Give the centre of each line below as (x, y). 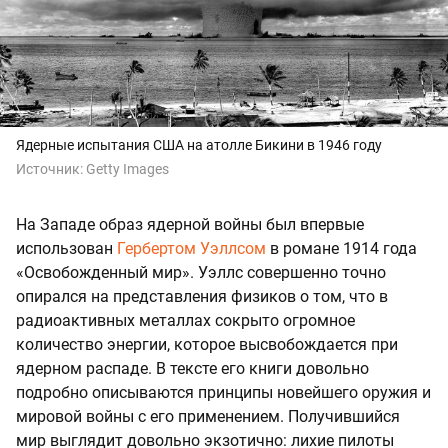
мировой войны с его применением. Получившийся (208, 417)
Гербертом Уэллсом (191, 249)
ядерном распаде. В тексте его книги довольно (192, 369)
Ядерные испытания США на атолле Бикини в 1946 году (199, 145)
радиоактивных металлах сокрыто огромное (185, 321)
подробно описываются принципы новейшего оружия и (223, 393)
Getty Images (127, 169)
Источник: (51, 169)
